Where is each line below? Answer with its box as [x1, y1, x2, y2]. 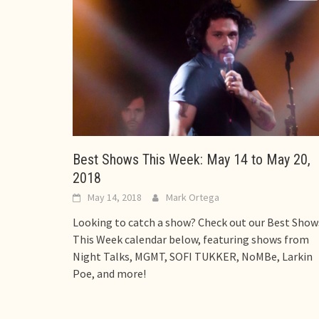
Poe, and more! [73, 266, 146, 281]
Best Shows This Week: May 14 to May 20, [73, 151, 310, 169]
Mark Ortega [166, 191, 219, 204]
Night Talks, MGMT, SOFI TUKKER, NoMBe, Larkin [73, 249, 313, 264]
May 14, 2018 [88, 191, 142, 204]
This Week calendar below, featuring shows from [73, 232, 309, 247]
